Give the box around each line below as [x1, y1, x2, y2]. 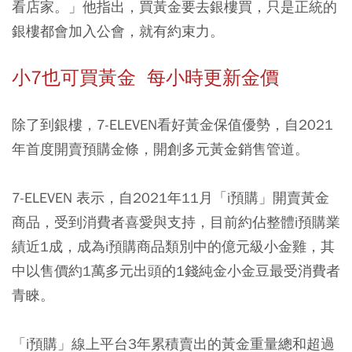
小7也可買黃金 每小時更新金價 [12, 65, 279, 90]
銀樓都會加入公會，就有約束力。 [12, 21, 224, 40]
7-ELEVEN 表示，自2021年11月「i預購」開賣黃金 [12, 188, 329, 207]
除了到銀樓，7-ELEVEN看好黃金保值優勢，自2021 [12, 115, 333, 134]
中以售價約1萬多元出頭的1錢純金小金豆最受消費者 [12, 261, 340, 280]
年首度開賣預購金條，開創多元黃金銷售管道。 [12, 139, 309, 158]
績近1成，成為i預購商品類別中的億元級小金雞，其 [12, 236, 335, 255]
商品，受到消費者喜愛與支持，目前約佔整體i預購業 [12, 212, 340, 231]
